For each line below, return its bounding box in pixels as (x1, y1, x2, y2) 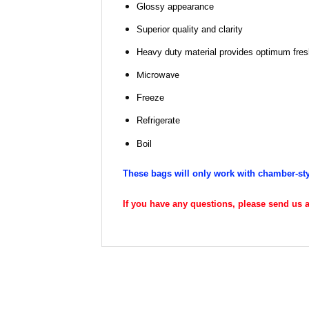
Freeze (136, 92, 164, 103)
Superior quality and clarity (136, 23, 243, 34)
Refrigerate (136, 115, 180, 126)
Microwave (136, 70, 179, 81)
